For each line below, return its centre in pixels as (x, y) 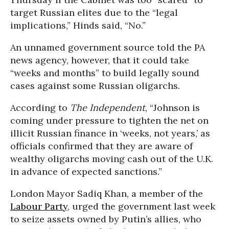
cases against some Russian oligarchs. (95, 86)
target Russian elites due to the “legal (94, 13)
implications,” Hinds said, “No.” (78, 26)
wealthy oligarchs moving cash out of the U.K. (112, 159)
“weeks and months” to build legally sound (105, 73)
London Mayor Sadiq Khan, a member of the (107, 194)
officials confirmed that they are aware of (101, 146)
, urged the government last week (141, 207)
